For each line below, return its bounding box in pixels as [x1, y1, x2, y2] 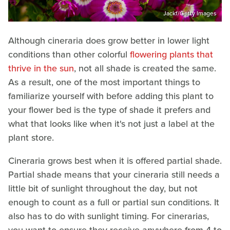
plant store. [8, 131, 54, 145]
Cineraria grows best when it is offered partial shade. [8, 154, 222, 168]
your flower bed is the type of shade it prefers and [8, 103, 210, 117]
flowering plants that [130, 48, 213, 62]
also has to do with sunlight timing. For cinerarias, [8, 209, 209, 223]
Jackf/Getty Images [163, 9, 217, 18]
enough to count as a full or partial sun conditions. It [8, 196, 219, 209]
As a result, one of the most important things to [8, 75, 200, 89]
